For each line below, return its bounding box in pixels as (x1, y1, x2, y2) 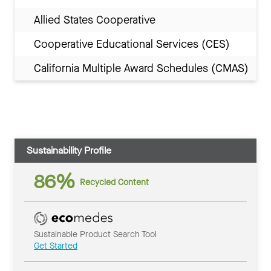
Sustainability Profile (27, 144, 111, 157)
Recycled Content (80, 176, 149, 188)
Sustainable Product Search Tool (34, 229, 157, 241)
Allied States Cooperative (34, 13, 155, 28)
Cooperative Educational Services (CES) (34, 37, 230, 52)
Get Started (34, 240, 77, 252)
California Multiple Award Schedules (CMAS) (34, 61, 249, 76)
